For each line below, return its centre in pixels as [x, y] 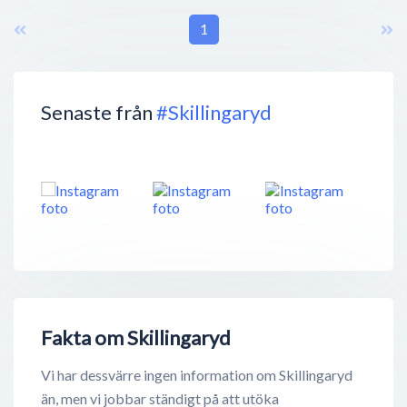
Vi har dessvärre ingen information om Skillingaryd [197, 375]
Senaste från [99, 112]
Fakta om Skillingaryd [136, 338]
